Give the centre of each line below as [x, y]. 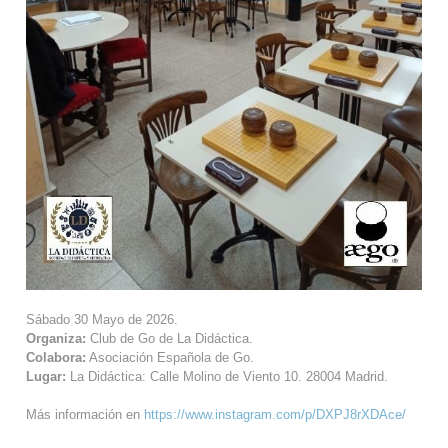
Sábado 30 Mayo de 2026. [102, 319]
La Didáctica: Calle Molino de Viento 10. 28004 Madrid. [227, 376]
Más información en [85, 415]
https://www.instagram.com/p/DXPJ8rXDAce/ [275, 415]
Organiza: [56, 338]
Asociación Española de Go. [170, 357]
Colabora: [56, 357]
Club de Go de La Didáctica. [169, 338]
